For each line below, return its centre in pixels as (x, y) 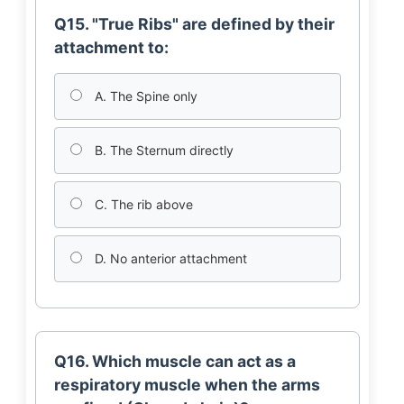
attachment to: (111, 47)
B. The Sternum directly (162, 150)
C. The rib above (142, 204)
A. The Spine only (144, 96)
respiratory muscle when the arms (187, 385)
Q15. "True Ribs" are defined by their (194, 24)
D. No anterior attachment (169, 258)
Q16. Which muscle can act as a (174, 361)
